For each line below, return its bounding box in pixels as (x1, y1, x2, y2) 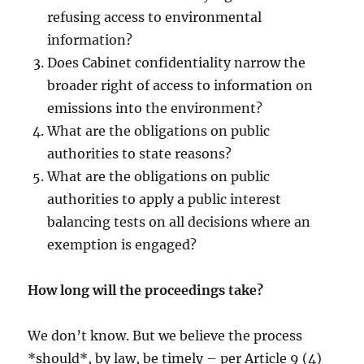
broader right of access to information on (47, 77, 314, 93)
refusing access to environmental (47, 9, 262, 25)
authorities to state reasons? (47, 145, 232, 162)
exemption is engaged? (47, 236, 197, 253)
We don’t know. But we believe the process (28, 327, 303, 344)
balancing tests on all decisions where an (47, 214, 311, 230)
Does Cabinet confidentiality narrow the (47, 54, 306, 71)
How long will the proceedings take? (28, 282, 264, 298)
